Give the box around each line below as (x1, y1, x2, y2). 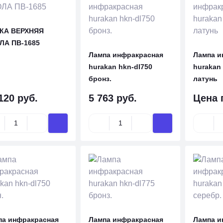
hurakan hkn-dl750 (88, 63, 152, 71)
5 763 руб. (88, 93, 137, 104)
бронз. (88, 75, 111, 83)
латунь (193, 75, 218, 83)
